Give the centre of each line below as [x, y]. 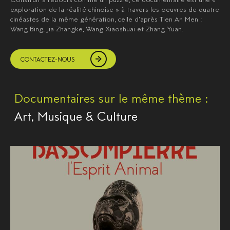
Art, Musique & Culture [76, 116]
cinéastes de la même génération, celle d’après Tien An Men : [106, 19]
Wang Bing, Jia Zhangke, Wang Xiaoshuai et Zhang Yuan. [97, 29]
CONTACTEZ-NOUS [48, 59]
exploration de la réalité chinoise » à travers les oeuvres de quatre [115, 9]
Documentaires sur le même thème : [111, 98]
